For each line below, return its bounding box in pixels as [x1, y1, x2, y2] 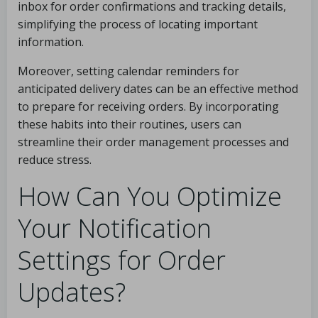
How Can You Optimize [18, 179, 282, 214]
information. [18, 34, 84, 50]
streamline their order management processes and [18, 134, 289, 150]
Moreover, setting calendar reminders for [18, 63, 239, 79]
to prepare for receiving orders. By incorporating [18, 99, 279, 114]
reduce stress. [18, 152, 92, 168]
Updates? [18, 275, 126, 309]
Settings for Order [18, 243, 226, 278]
